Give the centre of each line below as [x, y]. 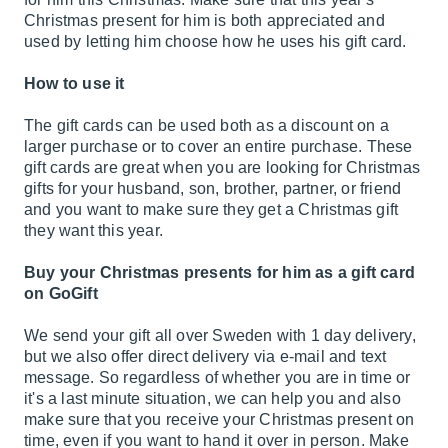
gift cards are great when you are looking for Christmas [222, 167]
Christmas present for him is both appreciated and [204, 20]
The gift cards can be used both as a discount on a [207, 125]
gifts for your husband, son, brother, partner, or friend [213, 188]
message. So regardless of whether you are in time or [217, 377]
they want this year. [93, 230]
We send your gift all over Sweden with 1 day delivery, [220, 335]
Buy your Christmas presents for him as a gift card [220, 272]
